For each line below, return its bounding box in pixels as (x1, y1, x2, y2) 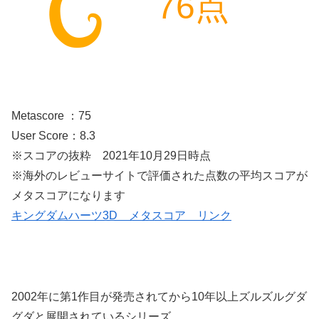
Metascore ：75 (11, 110, 91, 122)
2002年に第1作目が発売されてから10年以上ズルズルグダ (11, 290, 307, 303)
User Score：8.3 (11, 130, 95, 142)
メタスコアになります (11, 189, 125, 202)
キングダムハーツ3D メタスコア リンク (11, 209, 231, 222)
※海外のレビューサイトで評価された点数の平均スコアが (11, 169, 308, 182)
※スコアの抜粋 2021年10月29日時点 (11, 150, 211, 162)
